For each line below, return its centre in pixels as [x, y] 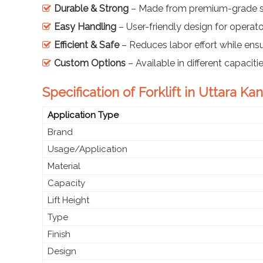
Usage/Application [87, 149]
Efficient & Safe [87, 45]
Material [64, 166]
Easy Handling [85, 26]
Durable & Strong [91, 8]
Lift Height [68, 200]
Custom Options [90, 63]
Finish [59, 234]
